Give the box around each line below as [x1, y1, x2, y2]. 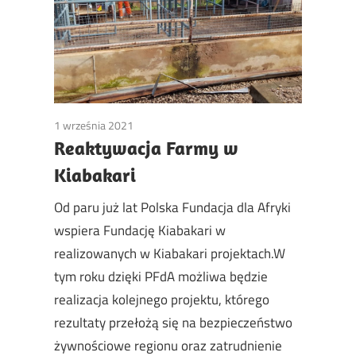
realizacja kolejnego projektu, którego [54, 288, 269, 310]
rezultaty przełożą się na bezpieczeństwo [54, 311, 292, 333]
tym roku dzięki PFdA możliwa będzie [54, 265, 268, 287]
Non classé [133, 117, 184, 134]
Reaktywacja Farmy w [54, 136, 238, 161]
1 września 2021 [54, 117, 133, 134]
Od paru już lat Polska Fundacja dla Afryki [54, 196, 291, 218]
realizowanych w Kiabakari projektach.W [54, 242, 285, 264]
